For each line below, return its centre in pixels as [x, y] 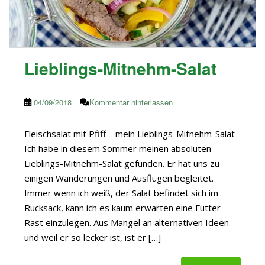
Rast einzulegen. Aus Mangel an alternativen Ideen [127, 222]
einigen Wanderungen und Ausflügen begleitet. [119, 178]
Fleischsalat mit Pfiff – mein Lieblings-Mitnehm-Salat [130, 133]
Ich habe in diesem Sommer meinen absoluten [118, 148]
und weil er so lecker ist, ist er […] [93, 237]
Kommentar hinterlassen [131, 102]
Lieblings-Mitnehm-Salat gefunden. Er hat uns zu [122, 163]
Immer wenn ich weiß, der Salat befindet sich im [121, 193]
